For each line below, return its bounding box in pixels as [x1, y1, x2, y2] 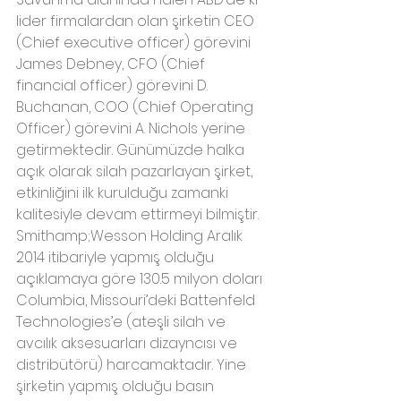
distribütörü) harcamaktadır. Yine [16, 354, 250, 376]
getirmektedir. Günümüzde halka [16, 140, 248, 161]
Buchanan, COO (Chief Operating [16, 97, 257, 118]
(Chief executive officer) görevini [16, 32, 254, 54]
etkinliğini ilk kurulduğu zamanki [16, 183, 232, 204]
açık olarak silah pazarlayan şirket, [16, 161, 256, 183]
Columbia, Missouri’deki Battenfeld [16, 290, 259, 311]
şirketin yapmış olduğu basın [16, 376, 218, 397]
